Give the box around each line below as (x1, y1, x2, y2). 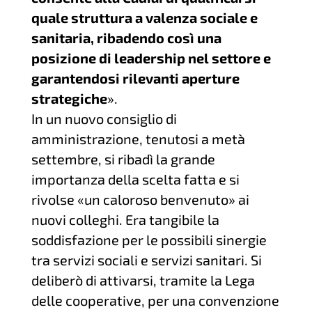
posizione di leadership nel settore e (31, 49, 271, 66)
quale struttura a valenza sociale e (31, 9, 258, 26)
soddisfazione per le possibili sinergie (31, 231, 267, 248)
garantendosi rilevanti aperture (31, 70, 240, 86)
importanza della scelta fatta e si (31, 171, 240, 187)
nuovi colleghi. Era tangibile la (31, 211, 219, 228)
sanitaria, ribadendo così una (31, 29, 221, 46)
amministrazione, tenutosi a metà (31, 130, 245, 147)
